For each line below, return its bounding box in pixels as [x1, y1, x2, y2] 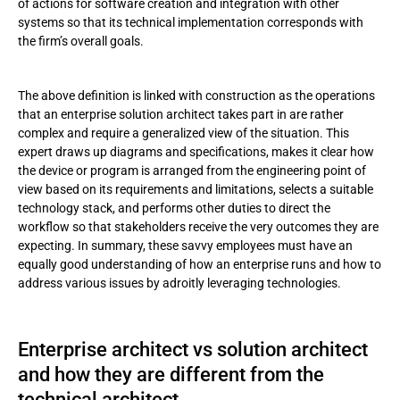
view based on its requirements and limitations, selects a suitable [18, 182, 373, 196]
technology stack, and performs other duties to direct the [18, 201, 330, 215]
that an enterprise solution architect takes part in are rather [18, 107, 344, 121]
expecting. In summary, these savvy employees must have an [18, 238, 353, 253]
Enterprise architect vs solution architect [18, 338, 368, 361]
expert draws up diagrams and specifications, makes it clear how [18, 145, 374, 159]
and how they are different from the [18, 363, 324, 386]
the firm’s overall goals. [18, 34, 144, 48]
